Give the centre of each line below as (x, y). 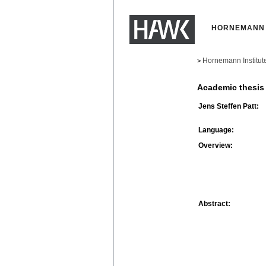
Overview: (216, 145)
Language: (216, 130)
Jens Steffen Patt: (229, 106)
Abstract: (214, 203)
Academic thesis (231, 88)
